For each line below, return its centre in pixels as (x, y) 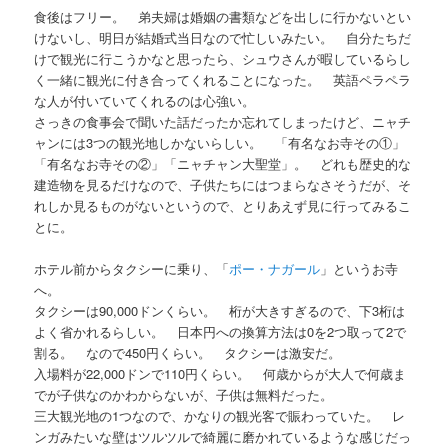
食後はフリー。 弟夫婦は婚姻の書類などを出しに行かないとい (223, 17)
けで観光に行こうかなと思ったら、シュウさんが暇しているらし (223, 59)
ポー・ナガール (275, 269)
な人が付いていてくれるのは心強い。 (145, 101)
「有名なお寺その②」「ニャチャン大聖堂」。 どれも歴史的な (223, 164)
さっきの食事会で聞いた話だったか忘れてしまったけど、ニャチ (223, 122)
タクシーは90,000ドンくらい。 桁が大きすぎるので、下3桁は (220, 311)
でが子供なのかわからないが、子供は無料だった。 (184, 395)
